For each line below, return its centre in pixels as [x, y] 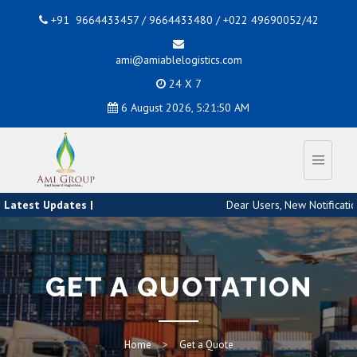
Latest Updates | [49, 205]
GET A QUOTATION [178, 287]
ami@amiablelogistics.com [178, 60]
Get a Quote [206, 345]
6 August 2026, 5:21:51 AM [185, 108]
